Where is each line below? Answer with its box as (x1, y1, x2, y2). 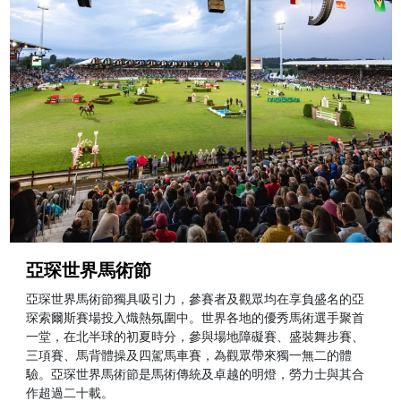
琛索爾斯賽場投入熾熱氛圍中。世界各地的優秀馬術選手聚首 (26, 309, 365, 326)
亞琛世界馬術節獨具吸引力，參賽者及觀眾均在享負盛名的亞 (26, 290, 365, 307)
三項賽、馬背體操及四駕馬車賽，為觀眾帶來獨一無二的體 (26, 346, 353, 363)
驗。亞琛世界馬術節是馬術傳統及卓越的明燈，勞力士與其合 (26, 365, 365, 382)
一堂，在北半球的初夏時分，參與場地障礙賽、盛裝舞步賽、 (26, 328, 365, 345)
